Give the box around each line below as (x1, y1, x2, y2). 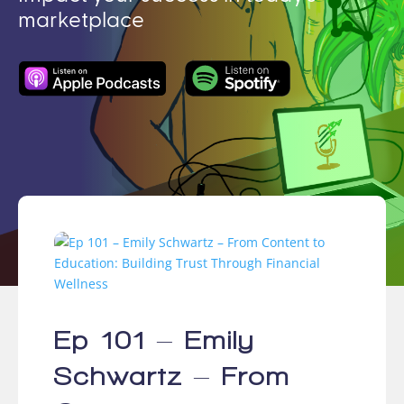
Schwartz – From (54, 361, 290, 390)
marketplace (18, 9, 144, 32)
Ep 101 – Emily (54, 325, 255, 353)
